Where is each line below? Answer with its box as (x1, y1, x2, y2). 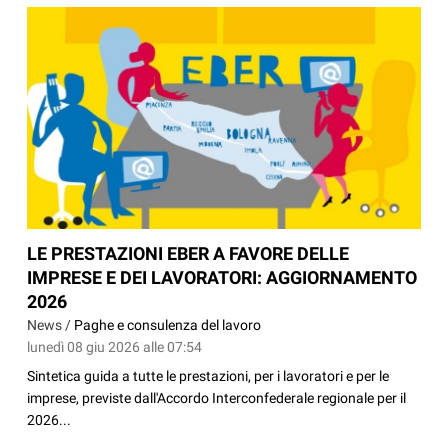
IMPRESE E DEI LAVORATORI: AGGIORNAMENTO (27, 267, 418, 289)
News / (27, 317, 75, 334)
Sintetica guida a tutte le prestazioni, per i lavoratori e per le (27, 368, 390, 385)
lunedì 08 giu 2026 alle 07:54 (27, 339, 203, 356)
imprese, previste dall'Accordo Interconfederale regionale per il (27, 390, 407, 407)
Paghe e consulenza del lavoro (74, 317, 262, 334)
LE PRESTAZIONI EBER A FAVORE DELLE (27, 243, 350, 265)
